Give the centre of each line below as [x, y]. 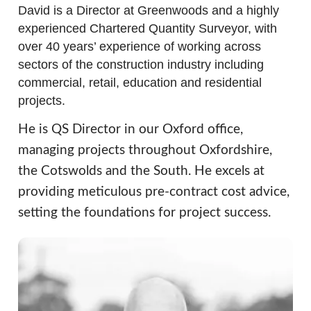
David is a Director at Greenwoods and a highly [148, 11]
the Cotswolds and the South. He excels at [141, 171]
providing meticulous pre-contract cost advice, [153, 192]
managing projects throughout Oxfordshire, [145, 151]
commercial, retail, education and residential [140, 83]
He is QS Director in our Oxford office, [130, 130]
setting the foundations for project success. [144, 213]
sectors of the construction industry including [141, 65]
